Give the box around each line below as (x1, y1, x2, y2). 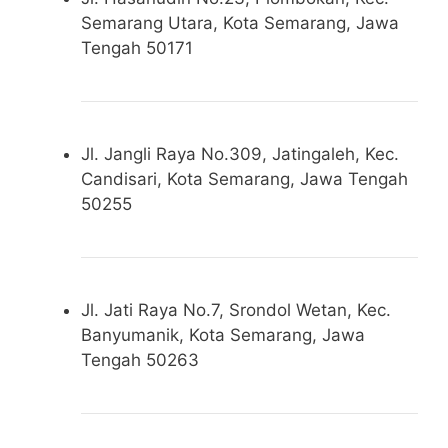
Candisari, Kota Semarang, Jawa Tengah (81, 168, 408, 189)
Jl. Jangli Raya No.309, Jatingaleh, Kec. (81, 143, 399, 164)
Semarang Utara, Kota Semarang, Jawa (81, 12, 399, 33)
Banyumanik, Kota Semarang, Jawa (81, 324, 365, 345)
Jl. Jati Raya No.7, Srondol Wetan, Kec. (81, 299, 391, 320)
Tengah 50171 (81, 37, 193, 58)
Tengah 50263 (81, 349, 199, 370)
